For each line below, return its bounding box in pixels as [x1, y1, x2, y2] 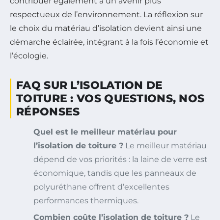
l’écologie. [10, 51, 48, 60]
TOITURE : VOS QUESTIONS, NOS [16, 91, 205, 105]
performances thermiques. [33, 195, 138, 205]
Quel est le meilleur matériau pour [33, 127, 177, 137]
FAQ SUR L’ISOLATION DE [16, 78, 163, 92]
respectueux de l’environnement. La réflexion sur [10, 9, 203, 19]
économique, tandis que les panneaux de [33, 168, 196, 178]
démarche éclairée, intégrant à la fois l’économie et [10, 37, 209, 47]
